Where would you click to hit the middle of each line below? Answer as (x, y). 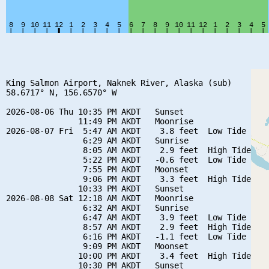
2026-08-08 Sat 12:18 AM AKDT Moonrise (100, 198)
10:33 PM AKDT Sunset (95, 188)
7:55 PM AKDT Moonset (97, 169)
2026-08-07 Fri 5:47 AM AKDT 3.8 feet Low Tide (126, 131)
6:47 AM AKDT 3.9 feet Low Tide (126, 217)
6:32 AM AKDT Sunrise (97, 207)
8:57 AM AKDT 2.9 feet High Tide (128, 227)
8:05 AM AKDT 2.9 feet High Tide (128, 150)
